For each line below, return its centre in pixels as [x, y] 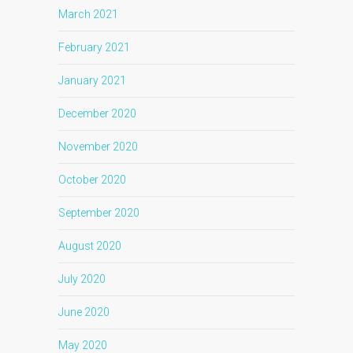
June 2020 [84, 312]
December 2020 [97, 113]
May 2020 [83, 345]
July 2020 [82, 279]
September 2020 [99, 213]
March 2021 [88, 14]
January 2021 [92, 80]
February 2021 [94, 47]
